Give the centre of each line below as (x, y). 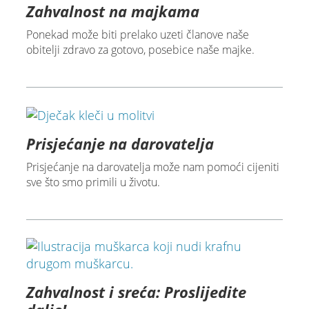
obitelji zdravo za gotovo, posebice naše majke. (140, 49)
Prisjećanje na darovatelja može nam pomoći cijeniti (152, 167)
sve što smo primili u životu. (93, 182)
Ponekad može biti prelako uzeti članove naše (137, 34)
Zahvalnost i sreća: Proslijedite (136, 291)
